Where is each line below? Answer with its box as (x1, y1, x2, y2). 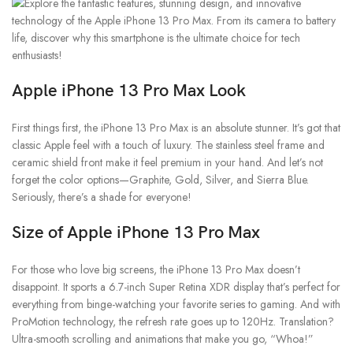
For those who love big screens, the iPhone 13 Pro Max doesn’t (12, 262, 300, 278)
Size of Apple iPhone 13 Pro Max (12, 222, 260, 244)
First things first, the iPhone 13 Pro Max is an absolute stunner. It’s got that (12, 120, 340, 136)
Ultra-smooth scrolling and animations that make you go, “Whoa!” (12, 331, 314, 347)
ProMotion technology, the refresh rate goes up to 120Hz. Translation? (12, 314, 334, 330)
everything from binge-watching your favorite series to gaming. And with (12, 296, 340, 313)
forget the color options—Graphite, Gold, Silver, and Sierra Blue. (12, 172, 309, 188)
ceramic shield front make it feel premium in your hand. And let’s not (12, 154, 323, 171)
